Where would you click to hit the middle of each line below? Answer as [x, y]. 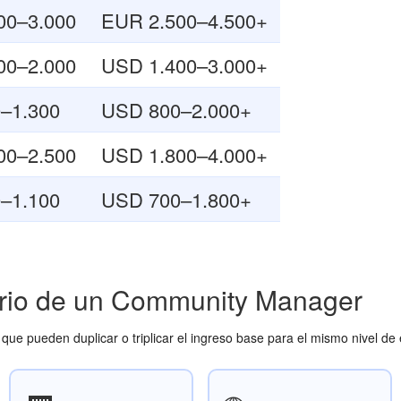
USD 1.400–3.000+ [184, 65]
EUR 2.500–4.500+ [184, 20]
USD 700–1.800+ [176, 199]
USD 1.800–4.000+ [184, 154]
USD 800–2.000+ [176, 110]
